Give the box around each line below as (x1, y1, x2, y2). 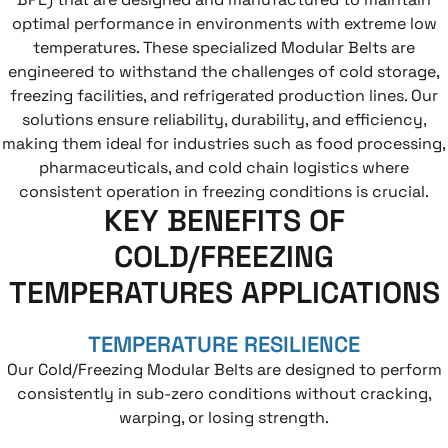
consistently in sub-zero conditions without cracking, (16, 383, 432, 405)
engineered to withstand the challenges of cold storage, (8, 60, 440, 82)
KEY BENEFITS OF (103, 201, 345, 241)
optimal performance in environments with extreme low (11, 12, 437, 34)
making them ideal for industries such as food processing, (2, 132, 446, 154)
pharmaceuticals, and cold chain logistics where (39, 156, 409, 178)
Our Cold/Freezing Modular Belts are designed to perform (6, 359, 442, 381)
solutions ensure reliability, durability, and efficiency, (21, 108, 427, 130)
